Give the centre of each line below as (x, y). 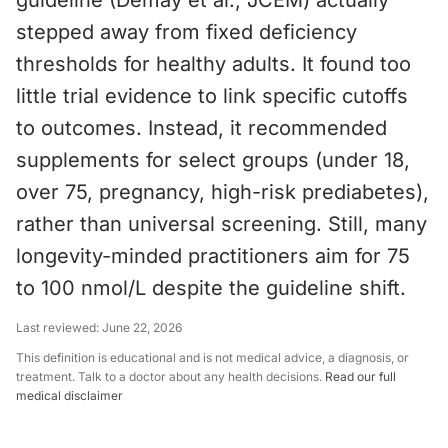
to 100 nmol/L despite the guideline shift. (211, 288)
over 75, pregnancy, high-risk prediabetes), (222, 192)
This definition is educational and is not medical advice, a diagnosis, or (212, 357)
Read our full (360, 376)
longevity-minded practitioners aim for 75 (213, 256)
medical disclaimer (69, 395)
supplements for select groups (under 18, (213, 160)
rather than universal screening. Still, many (221, 224)
